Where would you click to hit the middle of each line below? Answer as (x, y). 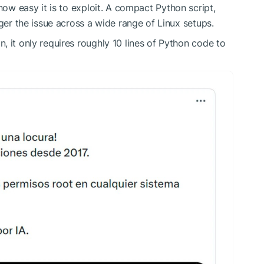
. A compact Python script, (158, 7)
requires (57, 43)
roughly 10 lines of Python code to (150, 43)
